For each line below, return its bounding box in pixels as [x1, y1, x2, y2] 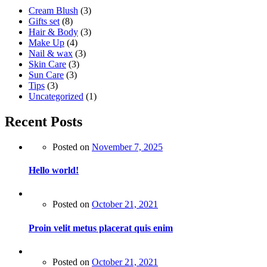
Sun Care [29, 70, 64, 80]
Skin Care [29, 59, 66, 70]
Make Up [29, 38, 64, 48]
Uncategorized [29, 91, 83, 102]
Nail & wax [29, 48, 73, 59]
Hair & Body [29, 27, 78, 38]
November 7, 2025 [92, 141, 163, 152]
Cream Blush [29, 5, 78, 16]
